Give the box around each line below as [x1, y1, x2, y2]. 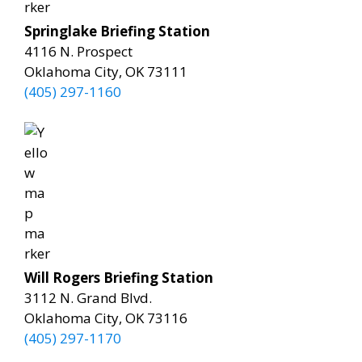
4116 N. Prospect [24, 41, 133, 61]
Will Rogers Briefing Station [24, 268, 213, 287]
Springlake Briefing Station [24, 21, 210, 40]
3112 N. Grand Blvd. [24, 288, 152, 307]
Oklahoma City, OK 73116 [24, 309, 187, 327]
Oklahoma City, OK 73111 [24, 61, 187, 81]
